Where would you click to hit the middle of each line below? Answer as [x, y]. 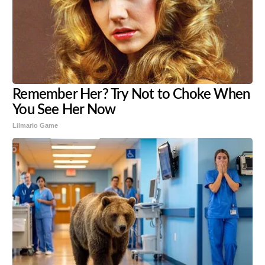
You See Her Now [64, 110]
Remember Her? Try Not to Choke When [131, 95]
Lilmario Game [35, 126]
